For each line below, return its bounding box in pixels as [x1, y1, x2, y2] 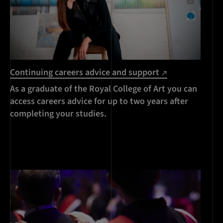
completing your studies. [10, 107, 107, 120]
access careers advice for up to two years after [10, 95, 188, 108]
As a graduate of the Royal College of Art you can [10, 82, 197, 95]
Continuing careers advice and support [10, 66, 161, 79]
